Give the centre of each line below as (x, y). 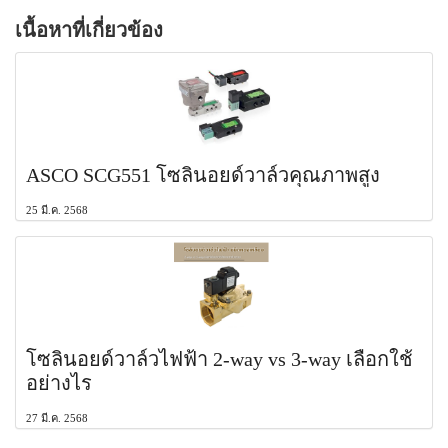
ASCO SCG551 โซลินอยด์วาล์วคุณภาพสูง (203, 174)
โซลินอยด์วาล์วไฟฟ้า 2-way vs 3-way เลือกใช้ (219, 358)
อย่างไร (59, 382)
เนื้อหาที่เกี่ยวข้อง (89, 29)
